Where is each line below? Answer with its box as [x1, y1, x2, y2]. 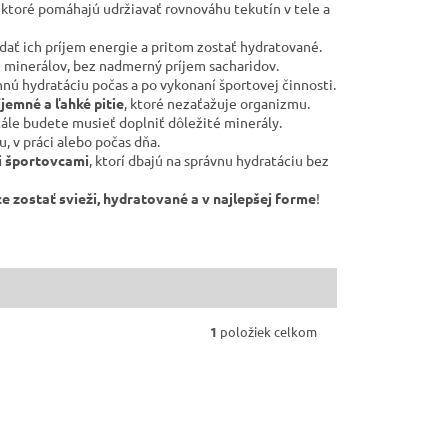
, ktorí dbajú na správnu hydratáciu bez [89, 151, 329, 170]
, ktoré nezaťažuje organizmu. [124, 94, 310, 113]
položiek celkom [216, 323, 317, 341]
